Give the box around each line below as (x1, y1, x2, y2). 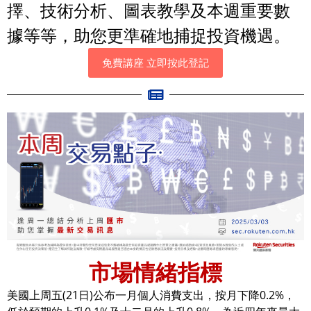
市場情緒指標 (89, 256, 222, 287)
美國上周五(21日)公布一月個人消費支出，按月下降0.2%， (7, 287, 295, 303)
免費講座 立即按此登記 (102, 55, 209, 69)
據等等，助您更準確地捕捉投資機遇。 (7, 23, 290, 47)
